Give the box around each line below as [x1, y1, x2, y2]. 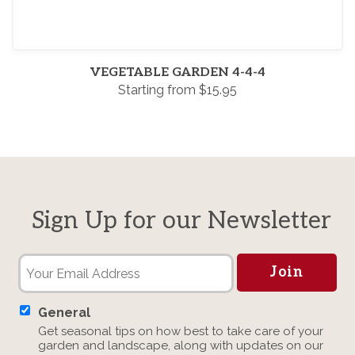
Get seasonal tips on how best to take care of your [38, 324, 323, 338]
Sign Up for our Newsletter [32, 207, 331, 235]
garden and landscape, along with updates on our [38, 338, 323, 353]
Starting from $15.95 [118, 82, 237, 97]
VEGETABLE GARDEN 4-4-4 [90, 65, 265, 80]
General [38, 305, 90, 320]
